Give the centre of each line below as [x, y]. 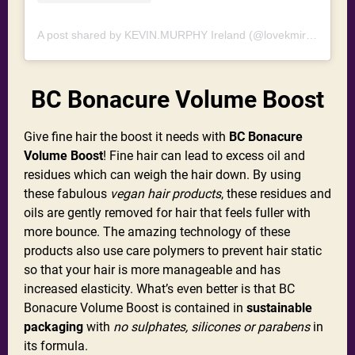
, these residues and [276, 193]
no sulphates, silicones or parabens [212, 326]
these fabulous [67, 193]
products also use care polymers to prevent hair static [173, 250]
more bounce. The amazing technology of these [157, 231]
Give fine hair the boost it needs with [126, 136]
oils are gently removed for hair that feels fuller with [167, 212]
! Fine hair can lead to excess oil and [204, 155]
